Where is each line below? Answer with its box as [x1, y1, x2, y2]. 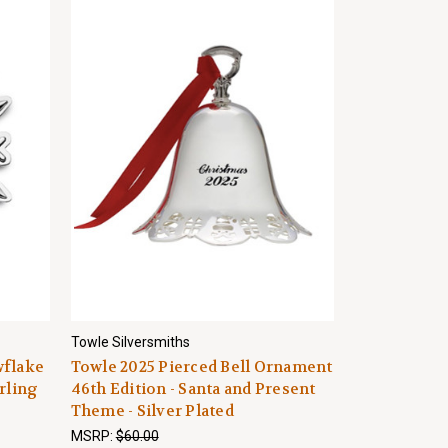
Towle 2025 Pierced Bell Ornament [70, 357, 333, 377]
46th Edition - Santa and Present [70, 379, 316, 399]
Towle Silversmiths [70, 334, 190, 350]
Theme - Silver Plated [70, 401, 234, 421]
